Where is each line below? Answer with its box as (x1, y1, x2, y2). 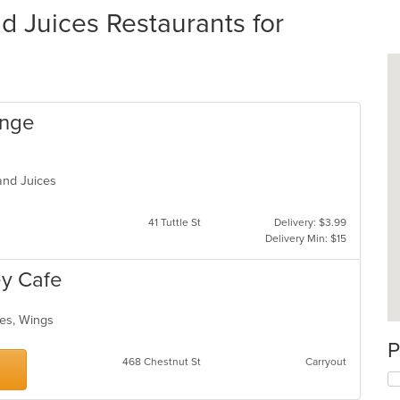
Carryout (304, 355, 346, 368)
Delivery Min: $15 (264, 232, 346, 245)
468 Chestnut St (121, 355, 201, 368)
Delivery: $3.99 (273, 216, 346, 229)
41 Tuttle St (147, 216, 201, 229)
